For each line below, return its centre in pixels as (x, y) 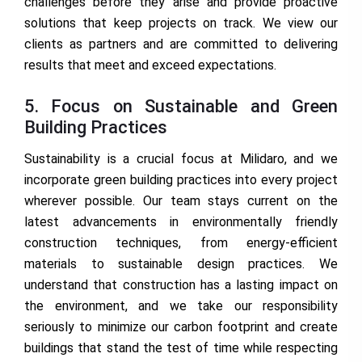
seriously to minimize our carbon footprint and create (181, 327)
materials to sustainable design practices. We (181, 264)
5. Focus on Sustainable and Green (181, 107)
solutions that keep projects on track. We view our (181, 23)
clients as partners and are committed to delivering (181, 44)
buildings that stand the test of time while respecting (181, 348)
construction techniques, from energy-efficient (181, 243)
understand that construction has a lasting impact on (181, 285)
